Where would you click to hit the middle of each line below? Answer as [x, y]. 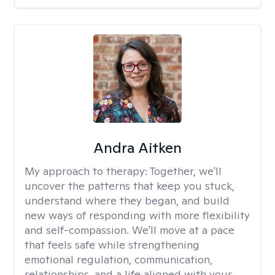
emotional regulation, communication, [118, 259]
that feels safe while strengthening [112, 245]
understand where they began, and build [127, 200]
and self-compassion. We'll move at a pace [130, 230]
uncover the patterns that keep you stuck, [130, 186]
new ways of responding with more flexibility [137, 215]
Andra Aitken [137, 148]
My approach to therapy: [87, 171]
